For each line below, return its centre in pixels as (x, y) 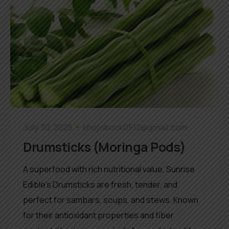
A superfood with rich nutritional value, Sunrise (109, 169)
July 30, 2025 (48, 127)
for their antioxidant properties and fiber (98, 215)
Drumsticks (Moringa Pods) (105, 147)
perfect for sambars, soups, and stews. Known (111, 200)
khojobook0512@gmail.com (135, 127)
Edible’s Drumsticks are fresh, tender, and (100, 184)
